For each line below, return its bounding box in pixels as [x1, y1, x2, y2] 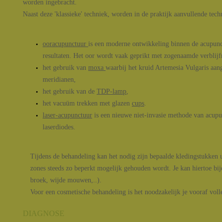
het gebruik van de [43, 88, 97, 95]
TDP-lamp [97, 88, 126, 95]
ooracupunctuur [43, 40, 88, 48]
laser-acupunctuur [43, 111, 92, 119]
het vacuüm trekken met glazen [43, 100, 132, 107]
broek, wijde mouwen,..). [30, 176, 102, 184]
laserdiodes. [43, 123, 75, 131]
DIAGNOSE [23, 209, 64, 218]
